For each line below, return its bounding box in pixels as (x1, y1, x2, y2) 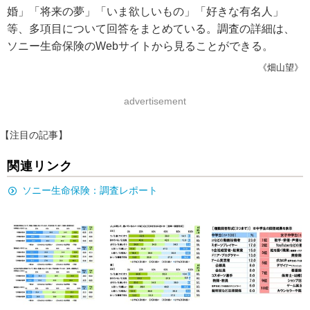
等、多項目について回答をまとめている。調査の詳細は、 (7, 23, 295, 35)
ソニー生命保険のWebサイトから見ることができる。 (7, 40, 273, 52)
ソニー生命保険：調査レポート (22, 185, 158, 196)
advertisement (124, 95, 186, 107)
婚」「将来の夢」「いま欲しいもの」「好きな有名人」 (7, 6, 284, 17)
